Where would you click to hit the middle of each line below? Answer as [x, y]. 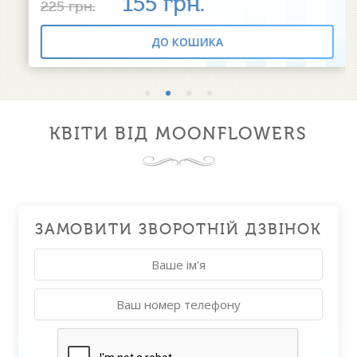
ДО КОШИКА [178, 42]
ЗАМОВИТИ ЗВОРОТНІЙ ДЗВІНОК [178, 229]
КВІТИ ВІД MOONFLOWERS [178, 133]
